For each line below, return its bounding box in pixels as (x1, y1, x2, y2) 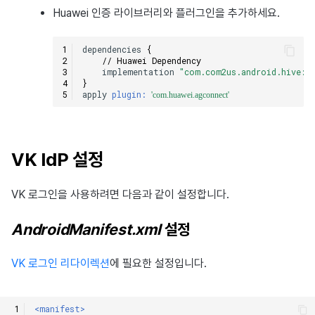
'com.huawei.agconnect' (150, 89, 229, 100)
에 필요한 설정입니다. (110, 257, 207, 271)
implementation (101, 65, 174, 77)
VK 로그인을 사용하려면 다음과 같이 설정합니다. (11, 188, 229, 202)
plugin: (111, 88, 146, 100)
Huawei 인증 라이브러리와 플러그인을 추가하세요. (52, 6, 280, 20)
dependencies (82, 43, 141, 55)
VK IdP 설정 (11, 148, 103, 171)
